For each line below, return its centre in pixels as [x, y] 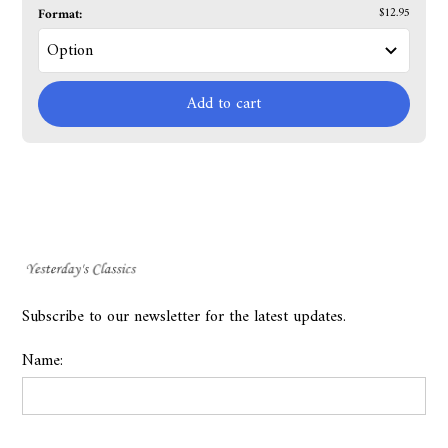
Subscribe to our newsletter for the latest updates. [184, 317]
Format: [60, 14]
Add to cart [224, 104]
